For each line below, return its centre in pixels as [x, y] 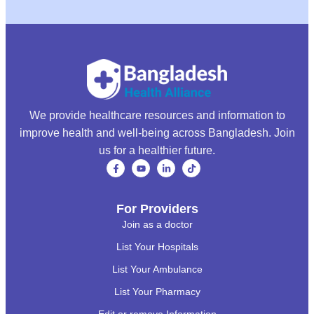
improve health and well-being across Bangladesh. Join [157, 133]
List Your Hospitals [157, 246]
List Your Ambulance [157, 269]
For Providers [157, 209]
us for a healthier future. [157, 151]
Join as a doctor [157, 224]
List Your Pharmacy [157, 291]
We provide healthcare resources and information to [157, 116]
